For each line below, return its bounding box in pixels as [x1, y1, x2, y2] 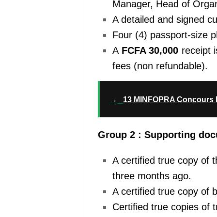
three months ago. [112, 170, 191, 181]
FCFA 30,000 [121, 45, 179, 56]
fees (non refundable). [112, 61, 208, 72]
